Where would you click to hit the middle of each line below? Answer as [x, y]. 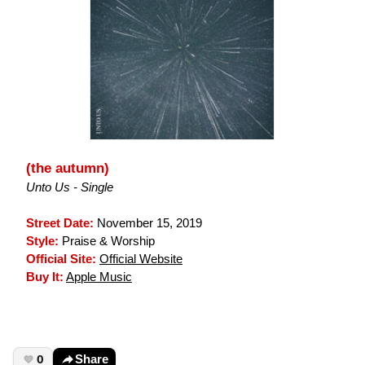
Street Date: [60, 223]
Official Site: [61, 259]
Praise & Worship [107, 241]
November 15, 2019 [148, 223]
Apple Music [99, 277]
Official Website [141, 259]
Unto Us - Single [70, 187]
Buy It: [45, 277]
